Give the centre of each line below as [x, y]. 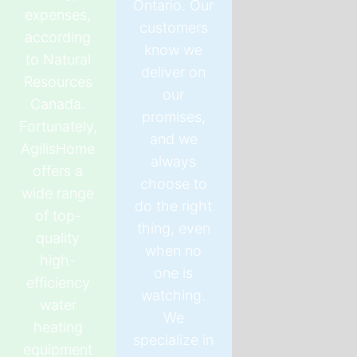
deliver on [174, 72]
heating [58, 328]
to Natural [58, 60]
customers [173, 27]
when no [174, 250]
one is [174, 273]
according [58, 37]
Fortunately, [58, 127]
